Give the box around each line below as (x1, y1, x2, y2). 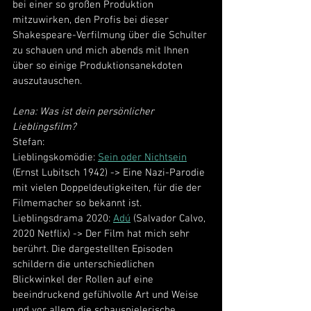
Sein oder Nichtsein (98, 151, 187, 164)
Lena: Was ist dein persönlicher (12, 105, 157, 118)
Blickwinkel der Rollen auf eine (12, 273, 156, 286)
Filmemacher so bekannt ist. (12, 196, 142, 210)
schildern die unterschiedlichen (12, 258, 157, 271)
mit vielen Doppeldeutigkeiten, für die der (12, 181, 204, 194)
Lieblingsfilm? (12, 120, 76, 133)
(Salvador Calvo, (131, 212, 208, 225)
